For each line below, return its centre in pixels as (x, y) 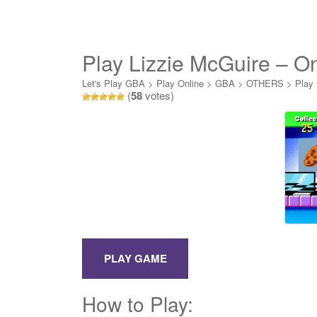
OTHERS (265, 83)
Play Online (180, 83)
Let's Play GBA (114, 83)
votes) (158, 95)
